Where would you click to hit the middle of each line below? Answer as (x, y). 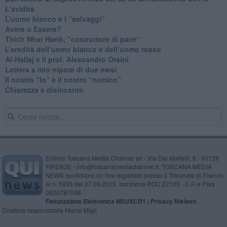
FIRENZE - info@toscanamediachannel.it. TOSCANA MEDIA (128, 166)
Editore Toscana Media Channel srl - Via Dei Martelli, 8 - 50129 (132, 158)
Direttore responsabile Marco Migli (49, 210)
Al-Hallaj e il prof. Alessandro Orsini (67, 59)
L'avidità (20, 8)
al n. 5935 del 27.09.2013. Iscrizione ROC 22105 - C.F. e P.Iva (130, 183)
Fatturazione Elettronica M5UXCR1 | (98, 201)
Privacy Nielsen (173, 201)
